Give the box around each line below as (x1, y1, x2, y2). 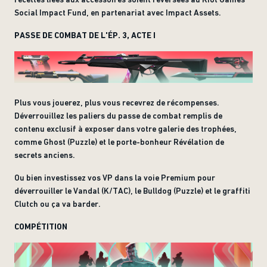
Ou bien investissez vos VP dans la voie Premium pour (14, 172, 215, 182)
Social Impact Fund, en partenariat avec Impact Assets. (14, 8, 221, 17)
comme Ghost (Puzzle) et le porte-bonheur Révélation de (14, 136, 224, 147)
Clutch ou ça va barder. (14, 198, 101, 209)
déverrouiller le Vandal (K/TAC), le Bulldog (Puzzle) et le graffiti (14, 185, 250, 195)
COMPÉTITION (14, 221, 67, 231)
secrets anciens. (14, 150, 75, 160)
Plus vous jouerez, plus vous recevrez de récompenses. (14, 97, 219, 107)
